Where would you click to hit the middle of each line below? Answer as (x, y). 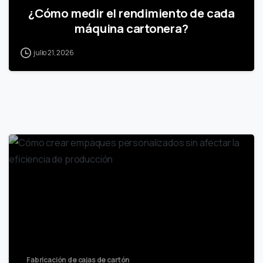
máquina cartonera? (131, 28)
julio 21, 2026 (54, 53)
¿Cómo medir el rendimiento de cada (131, 13)
